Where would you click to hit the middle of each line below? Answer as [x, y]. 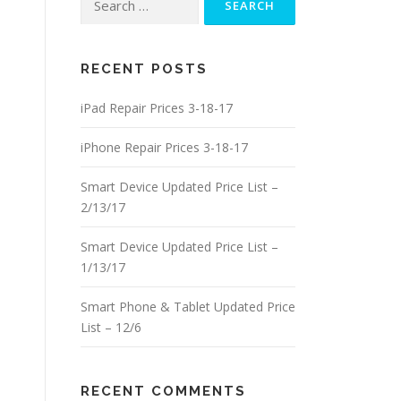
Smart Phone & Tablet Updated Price [188, 307]
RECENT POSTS [144, 69]
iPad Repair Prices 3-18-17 [157, 108]
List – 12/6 [111, 327]
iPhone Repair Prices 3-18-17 [164, 147]
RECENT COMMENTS [163, 391]
